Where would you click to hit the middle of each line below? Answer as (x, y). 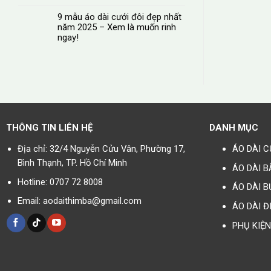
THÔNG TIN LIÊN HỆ (49, 127)
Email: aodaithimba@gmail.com (80, 201)
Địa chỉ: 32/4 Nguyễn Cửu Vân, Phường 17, (102, 149)
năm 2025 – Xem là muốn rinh (117, 28)
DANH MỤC (233, 127)
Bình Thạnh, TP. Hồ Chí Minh (73, 162)
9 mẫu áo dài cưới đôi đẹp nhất (119, 17)
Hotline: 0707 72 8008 (60, 182)
